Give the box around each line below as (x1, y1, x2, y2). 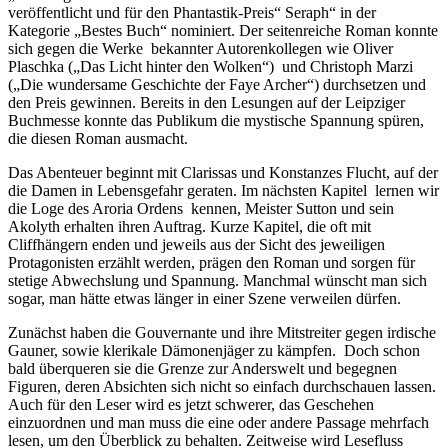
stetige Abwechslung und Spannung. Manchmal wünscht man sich (8, 271, 427, 289)
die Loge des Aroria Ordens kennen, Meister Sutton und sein (8, 199, 394, 217)
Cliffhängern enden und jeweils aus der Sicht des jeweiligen (8, 235, 385, 253)
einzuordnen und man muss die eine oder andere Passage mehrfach (8, 413, 429, 431)
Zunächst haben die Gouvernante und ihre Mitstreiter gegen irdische (8, 323, 436, 341)
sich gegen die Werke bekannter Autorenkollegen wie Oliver (8, 39, 393, 57)
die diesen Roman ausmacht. (8, 129, 188, 147)
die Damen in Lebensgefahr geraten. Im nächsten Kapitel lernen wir (8, 181, 439, 199)
